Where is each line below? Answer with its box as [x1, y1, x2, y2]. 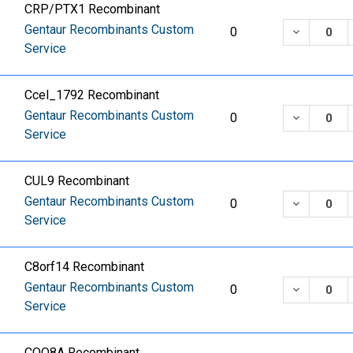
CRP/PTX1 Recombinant [24, 2, 161, 17]
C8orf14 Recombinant [24, 258, 145, 274]
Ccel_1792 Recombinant [24, 87, 160, 103]
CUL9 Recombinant [24, 173, 130, 188]
